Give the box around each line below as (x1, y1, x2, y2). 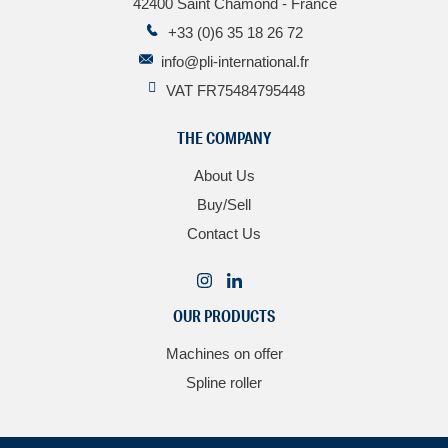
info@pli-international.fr (161, 53, 310, 71)
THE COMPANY (177, 127, 271, 149)
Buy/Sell (197, 196, 251, 214)
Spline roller (186, 374, 262, 392)
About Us (193, 167, 255, 185)
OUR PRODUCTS (173, 305, 275, 327)
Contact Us (187, 225, 261, 243)
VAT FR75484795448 (165, 82, 305, 100)
